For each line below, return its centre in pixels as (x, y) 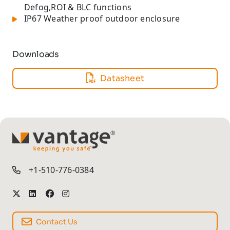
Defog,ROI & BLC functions (78, 7)
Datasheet (122, 78)
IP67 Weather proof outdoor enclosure (102, 18)
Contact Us (57, 222)
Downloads (36, 54)
